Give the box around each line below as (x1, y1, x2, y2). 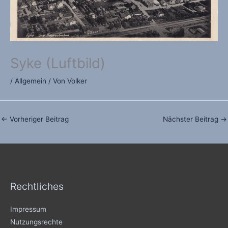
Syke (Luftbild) (10, 54, 105, 72)
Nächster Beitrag (163, 115, 220, 124)
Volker (67, 77, 87, 85)
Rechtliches (10, 180, 64, 192)
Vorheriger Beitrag (8, 115, 69, 124)
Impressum (10, 205, 46, 213)
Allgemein (15, 77, 46, 85)
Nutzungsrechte (10, 217, 63, 226)
